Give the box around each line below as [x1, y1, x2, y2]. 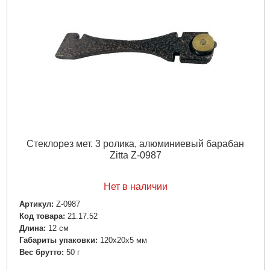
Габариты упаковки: [19, 236, 98, 245]
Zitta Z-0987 [109, 149, 162, 160]
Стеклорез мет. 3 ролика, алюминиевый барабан [27, 138, 244, 149]
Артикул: [19, 199, 54, 209]
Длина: [19, 224, 46, 233]
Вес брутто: [19, 248, 64, 257]
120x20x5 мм [99, 236, 147, 245]
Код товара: [19, 212, 65, 221]
